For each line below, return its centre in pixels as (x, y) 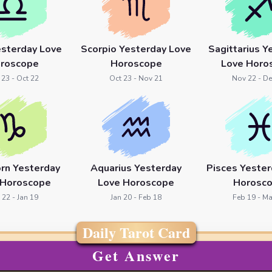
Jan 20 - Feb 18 (136, 197)
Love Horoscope (136, 183)
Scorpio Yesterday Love (136, 49)
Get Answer (136, 255)
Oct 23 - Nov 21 (136, 78)
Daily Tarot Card (136, 232)
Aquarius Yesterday (136, 168)
